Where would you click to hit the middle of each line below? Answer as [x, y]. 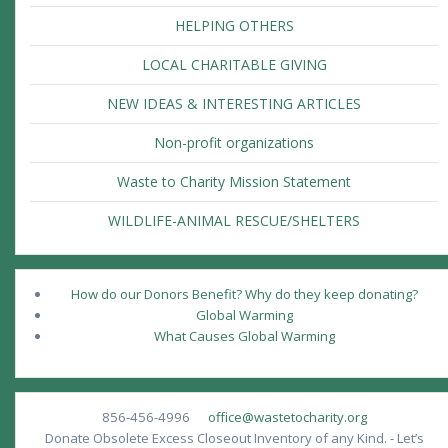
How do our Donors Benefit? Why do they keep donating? [244, 294]
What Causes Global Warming [244, 336]
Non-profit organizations [234, 143]
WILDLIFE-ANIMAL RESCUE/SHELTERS [234, 221]
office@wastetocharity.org [287, 417]
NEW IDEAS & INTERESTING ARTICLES [234, 104]
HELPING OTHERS [234, 26]
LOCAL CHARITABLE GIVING [234, 65]
